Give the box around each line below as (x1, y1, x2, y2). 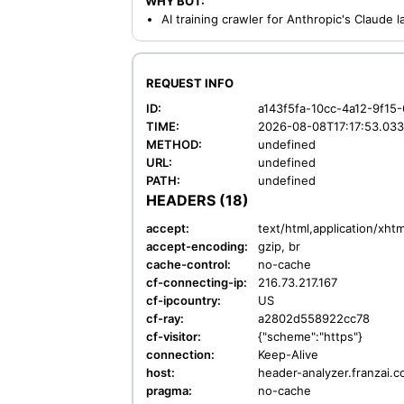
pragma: (146, 383, 192, 398)
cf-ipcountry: (146, 293, 221, 308)
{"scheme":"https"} (258, 329, 363, 344)
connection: (146, 347, 215, 362)
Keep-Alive (258, 347, 318, 362)
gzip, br (258, 239, 300, 253)
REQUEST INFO (146, 76, 234, 90)
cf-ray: (146, 311, 184, 326)
